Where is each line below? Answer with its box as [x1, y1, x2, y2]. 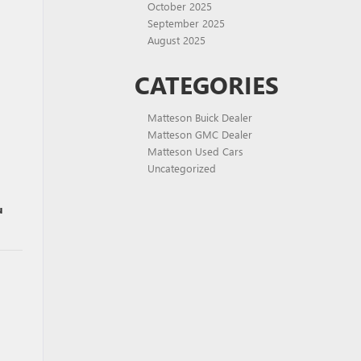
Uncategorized [147, 161, 216, 175]
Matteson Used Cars [147, 144, 243, 158]
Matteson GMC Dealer [147, 127, 252, 141]
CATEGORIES [135, 68, 279, 101]
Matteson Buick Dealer [147, 110, 252, 124]
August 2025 [147, 33, 205, 47]
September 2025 [147, 16, 225, 30]
